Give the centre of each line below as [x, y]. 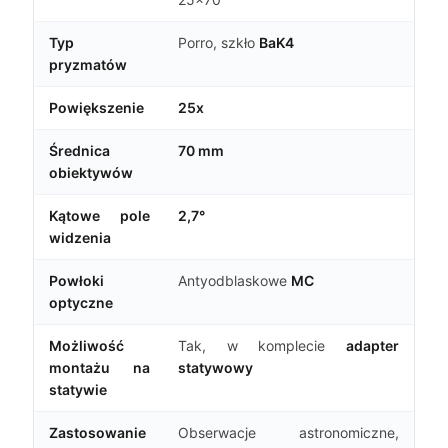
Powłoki [76, 280]
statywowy [215, 367]
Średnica [79, 150]
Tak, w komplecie [262, 345]
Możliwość [86, 345]
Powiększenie [96, 107]
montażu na [99, 367]
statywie [78, 389]
